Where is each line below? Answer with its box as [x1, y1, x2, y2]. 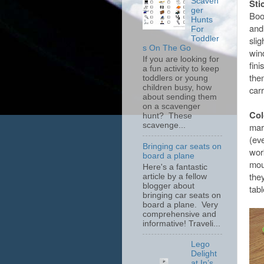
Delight [191, 249, 217, 259]
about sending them [143, 93, 217, 101]
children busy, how [143, 83, 212, 92]
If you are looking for [143, 55, 219, 64]
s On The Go [143, 44, 191, 53]
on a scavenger [143, 102, 200, 111]
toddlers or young [143, 74, 208, 82]
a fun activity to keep [143, 64, 219, 73]
